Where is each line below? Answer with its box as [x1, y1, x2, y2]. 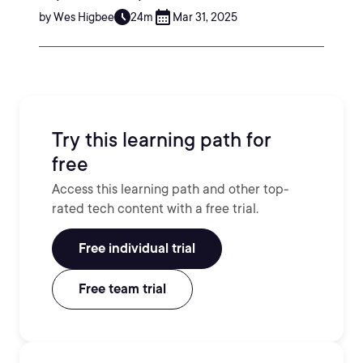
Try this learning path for [52, 128, 271, 152]
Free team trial [79, 281, 166, 297]
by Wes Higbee [39, 11, 114, 23]
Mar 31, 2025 [173, 11, 237, 23]
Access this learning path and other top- [52, 181, 288, 197]
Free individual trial [79, 241, 195, 256]
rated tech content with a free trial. [52, 201, 258, 216]
